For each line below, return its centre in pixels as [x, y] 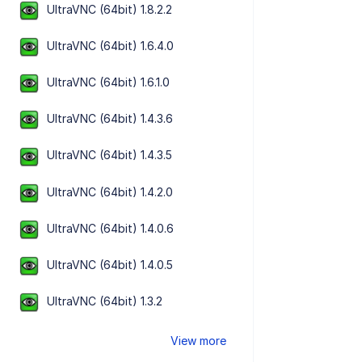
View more [199, 341]
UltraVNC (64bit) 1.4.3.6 [110, 119]
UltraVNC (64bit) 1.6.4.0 [111, 45]
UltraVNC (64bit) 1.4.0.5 [110, 264]
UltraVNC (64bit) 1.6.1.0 [109, 82]
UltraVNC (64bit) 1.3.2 [105, 301]
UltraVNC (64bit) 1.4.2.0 [110, 192]
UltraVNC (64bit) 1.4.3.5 [110, 155]
